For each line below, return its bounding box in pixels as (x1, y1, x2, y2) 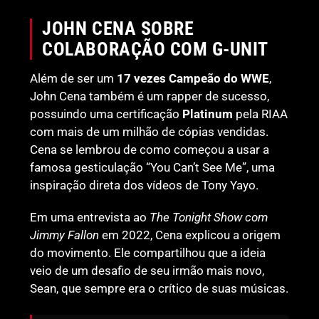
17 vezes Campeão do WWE (117, 70, 270, 85)
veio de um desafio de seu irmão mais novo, (30, 263, 265, 278)
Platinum (182, 106, 234, 121)
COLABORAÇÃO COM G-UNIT (42, 38, 268, 60)
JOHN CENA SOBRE (42, 17, 194, 39)
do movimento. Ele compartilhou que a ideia (30, 245, 266, 260)
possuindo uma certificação (30, 106, 183, 121)
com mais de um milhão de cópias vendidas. (30, 124, 269, 139)
